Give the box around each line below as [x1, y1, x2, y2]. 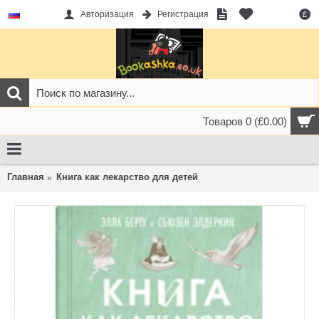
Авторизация [80, 9, 134, 20]
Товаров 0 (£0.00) [203, 115, 287, 127]
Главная [7, 172, 44, 182]
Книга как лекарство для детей [56, 172, 198, 182]
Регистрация [157, 9, 209, 20]
